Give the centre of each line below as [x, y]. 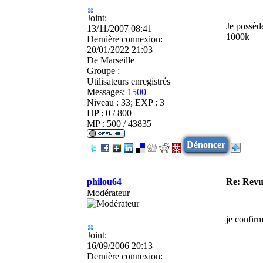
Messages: [106, 92]
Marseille [116, 60]
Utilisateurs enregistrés [129, 81]
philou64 [104, 181]
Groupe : [103, 70]
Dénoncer [206, 144]
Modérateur [108, 193]
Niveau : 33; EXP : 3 [126, 102]
